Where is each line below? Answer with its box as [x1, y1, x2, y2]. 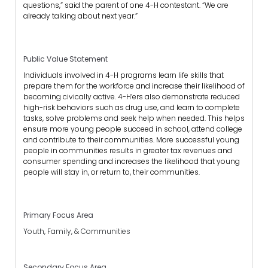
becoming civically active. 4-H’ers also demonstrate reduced [23, 91, 240, 102]
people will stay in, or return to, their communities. [23, 166, 200, 177]
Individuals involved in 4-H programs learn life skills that [23, 69, 224, 80]
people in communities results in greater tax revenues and [23, 145, 232, 156]
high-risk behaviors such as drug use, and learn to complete [23, 102, 240, 112]
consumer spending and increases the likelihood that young [23, 156, 240, 166]
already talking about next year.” [23, 10, 138, 21]
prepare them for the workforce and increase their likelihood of [23, 80, 245, 91]
